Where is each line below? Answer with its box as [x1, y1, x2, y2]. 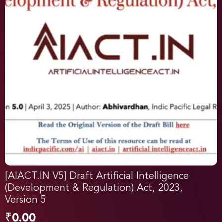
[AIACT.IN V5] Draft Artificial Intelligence [5, 171, 189, 182]
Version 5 [5, 195, 46, 206]
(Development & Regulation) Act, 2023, [5, 183, 183, 194]
